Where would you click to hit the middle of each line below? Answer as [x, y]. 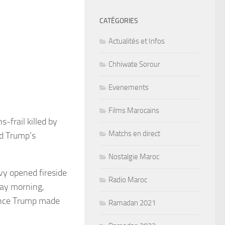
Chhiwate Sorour [134, 64]
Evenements [129, 87]
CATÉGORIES [119, 21]
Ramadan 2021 [132, 203]
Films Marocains [134, 110]
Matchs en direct [134, 133]
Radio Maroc [128, 180]
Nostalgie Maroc [134, 156]
